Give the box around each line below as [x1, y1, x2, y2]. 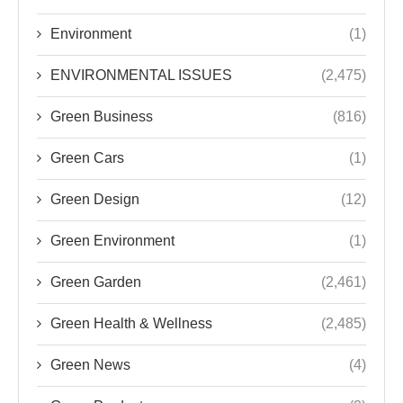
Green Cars [50, 150, 124, 166]
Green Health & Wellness [50, 316, 212, 332]
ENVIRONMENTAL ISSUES [50, 67, 232, 84]
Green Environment [50, 233, 175, 249]
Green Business [50, 109, 153, 125]
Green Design [50, 192, 139, 208]
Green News [50, 357, 130, 373]
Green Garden [50, 274, 141, 291]
